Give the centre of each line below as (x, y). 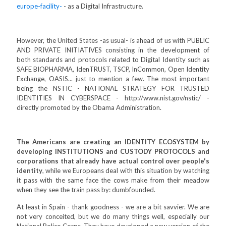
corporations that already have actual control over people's (113, 161)
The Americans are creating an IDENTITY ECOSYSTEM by (113, 142)
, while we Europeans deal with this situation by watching (126, 171)
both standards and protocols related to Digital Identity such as (113, 60)
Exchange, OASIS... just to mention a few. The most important (113, 79)
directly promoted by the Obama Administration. (89, 107)
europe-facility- (39, 6)
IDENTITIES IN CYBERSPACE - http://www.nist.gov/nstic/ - (113, 98)
